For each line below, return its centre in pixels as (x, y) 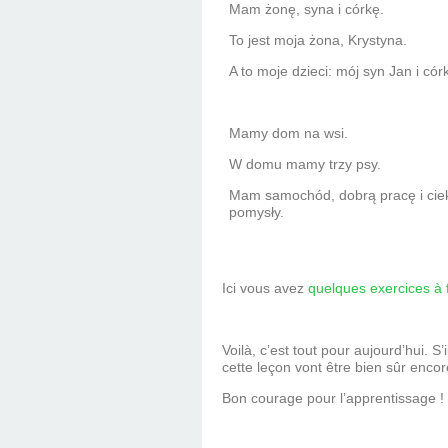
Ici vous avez (265, 288)
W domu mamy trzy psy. (305, 164)
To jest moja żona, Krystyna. (318, 40)
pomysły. (257, 212)
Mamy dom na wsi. (289, 133)
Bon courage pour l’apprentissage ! (333, 398)
